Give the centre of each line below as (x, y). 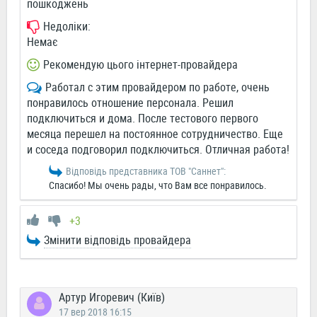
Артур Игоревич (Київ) (112, 298)
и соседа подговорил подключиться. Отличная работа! (158, 150)
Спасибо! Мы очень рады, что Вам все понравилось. (158, 185)
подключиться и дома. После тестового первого (143, 119)
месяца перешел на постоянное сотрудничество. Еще (155, 134)
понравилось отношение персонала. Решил (130, 103)
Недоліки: (67, 27)
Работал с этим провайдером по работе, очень (157, 87)
